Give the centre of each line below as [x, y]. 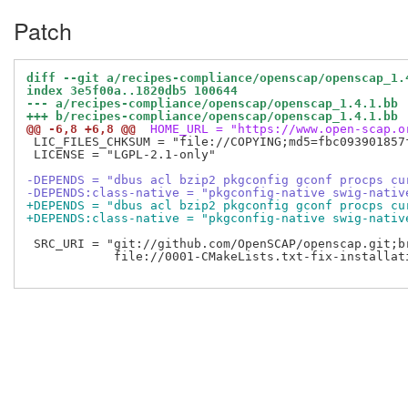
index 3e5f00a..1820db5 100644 [132, 91]
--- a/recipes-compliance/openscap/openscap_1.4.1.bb [212, 104]
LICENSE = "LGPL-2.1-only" [121, 155]
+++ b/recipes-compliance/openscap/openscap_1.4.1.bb [212, 117]
